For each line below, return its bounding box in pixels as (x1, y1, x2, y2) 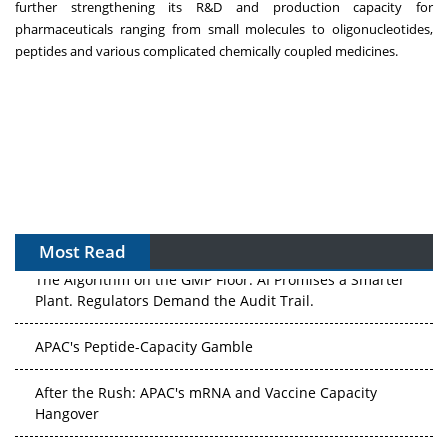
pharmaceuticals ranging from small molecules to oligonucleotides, (15, 19, 433, 38)
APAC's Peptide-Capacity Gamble (35, 333, 253, 353)
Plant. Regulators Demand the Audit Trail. (35, 287, 314, 307)
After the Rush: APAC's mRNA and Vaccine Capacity (35, 379, 377, 399)
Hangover (35, 400, 99, 420)
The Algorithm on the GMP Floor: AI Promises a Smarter (35, 266, 405, 286)
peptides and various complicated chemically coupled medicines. (15, 41, 398, 60)
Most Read (39, 239, 126, 263)
